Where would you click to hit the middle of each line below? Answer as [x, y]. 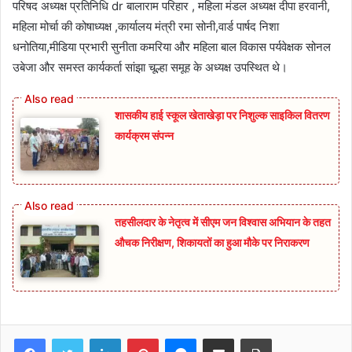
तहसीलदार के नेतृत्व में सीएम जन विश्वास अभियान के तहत [223, 222]
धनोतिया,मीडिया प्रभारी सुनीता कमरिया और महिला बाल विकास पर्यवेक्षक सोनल [172, 47]
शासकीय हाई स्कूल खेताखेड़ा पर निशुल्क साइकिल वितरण [222, 115]
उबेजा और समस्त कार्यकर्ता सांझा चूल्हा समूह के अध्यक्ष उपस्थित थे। [150, 68]
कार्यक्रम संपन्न [144, 136]
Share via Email [246, 337]
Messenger [224, 337]
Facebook [69, 337]
